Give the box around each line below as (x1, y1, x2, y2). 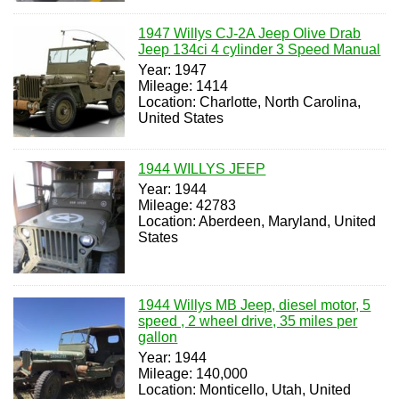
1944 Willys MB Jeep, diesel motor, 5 (138, 297, 371, 313)
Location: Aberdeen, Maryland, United (138, 214, 377, 230)
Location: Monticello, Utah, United (138, 381, 352, 397)
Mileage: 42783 (138, 198, 237, 214)
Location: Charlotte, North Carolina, (138, 94, 362, 110)
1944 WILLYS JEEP (138, 161, 266, 177)
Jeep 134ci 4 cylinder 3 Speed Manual (138, 41, 381, 57)
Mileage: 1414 (138, 77, 229, 94)
